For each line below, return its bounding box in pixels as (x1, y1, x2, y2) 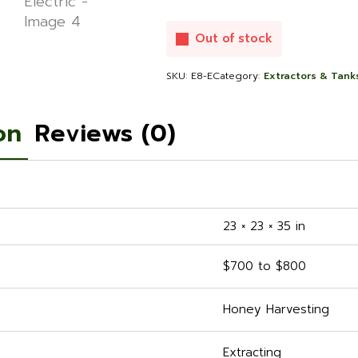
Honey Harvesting (223, 300, 329, 319)
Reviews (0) (34, 115, 176, 153)
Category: (213, 69, 264, 84)
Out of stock (195, 30, 272, 48)
